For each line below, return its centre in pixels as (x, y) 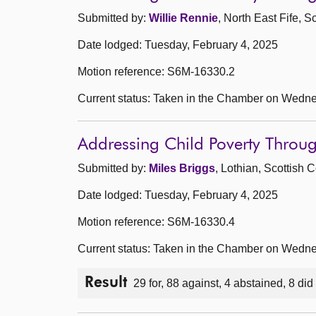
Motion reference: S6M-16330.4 (156, 221)
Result (106, 283)
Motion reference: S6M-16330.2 (156, 71)
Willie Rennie (183, 18)
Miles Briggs (182, 168)
